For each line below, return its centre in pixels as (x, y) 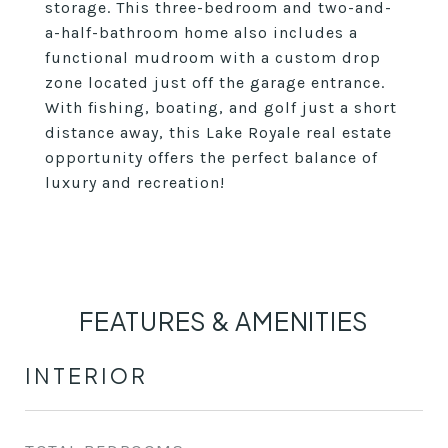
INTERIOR (86, 375)
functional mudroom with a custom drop (213, 57)
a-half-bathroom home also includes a (201, 32)
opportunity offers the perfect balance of (211, 157)
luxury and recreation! (135, 182)
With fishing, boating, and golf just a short (221, 107)
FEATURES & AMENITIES (224, 321)
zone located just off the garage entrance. (215, 82)
